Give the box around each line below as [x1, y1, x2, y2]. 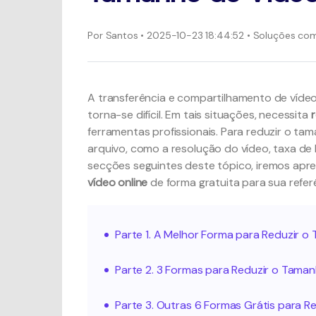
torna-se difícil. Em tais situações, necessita [87, 107, 311, 122]
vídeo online [87, 175, 148, 190]
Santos [102, 28, 138, 42]
